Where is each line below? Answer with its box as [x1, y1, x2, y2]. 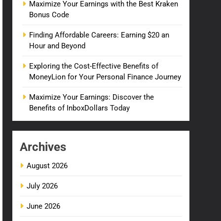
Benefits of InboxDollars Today [29, 104, 130, 112]
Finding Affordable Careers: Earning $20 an [29, 31, 170, 39]
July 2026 [27, 182, 58, 190]
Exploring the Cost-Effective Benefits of [29, 62, 159, 71]
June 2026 [27, 202, 61, 211]
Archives [20, 140, 67, 154]
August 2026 [27, 161, 68, 170]
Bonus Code [29, 10, 70, 19]
